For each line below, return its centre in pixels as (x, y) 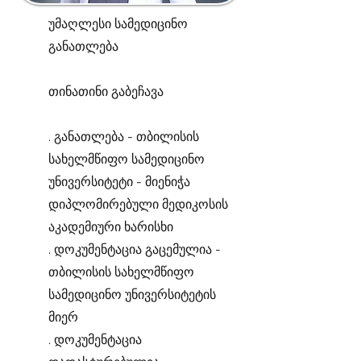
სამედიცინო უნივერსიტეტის (132, 295)
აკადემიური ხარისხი (111, 227)
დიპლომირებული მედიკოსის (138, 204)
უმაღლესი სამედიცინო (118, 24)
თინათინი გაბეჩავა (106, 91)
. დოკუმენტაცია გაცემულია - (135, 249)
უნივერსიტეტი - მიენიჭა (119, 182)
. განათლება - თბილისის (124, 137)
